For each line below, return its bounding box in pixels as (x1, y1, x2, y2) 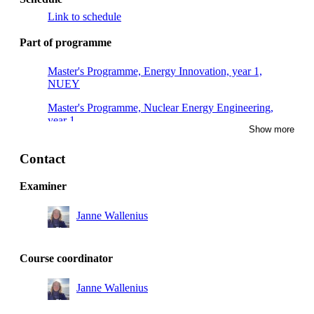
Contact (20, 151, 65, 166)
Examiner (20, 179, 67, 192)
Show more (249, 123, 294, 135)
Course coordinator (20, 252, 113, 264)
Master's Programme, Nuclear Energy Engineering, (48, 101, 273, 114)
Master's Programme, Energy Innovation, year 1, (48, 64, 262, 77)
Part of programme (20, 36, 111, 48)
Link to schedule (48, 10, 121, 22)
